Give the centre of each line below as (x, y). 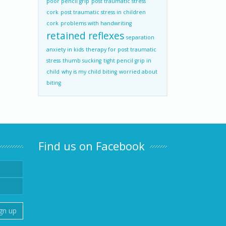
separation (140, 37)
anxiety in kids (65, 49)
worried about (138, 72)
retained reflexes (85, 36)
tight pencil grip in (127, 61)
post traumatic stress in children (103, 12)
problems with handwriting (96, 23)
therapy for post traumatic (121, 49)
